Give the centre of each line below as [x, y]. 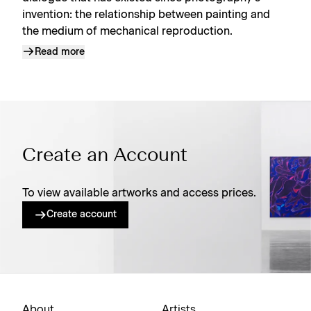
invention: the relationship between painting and [146, 14]
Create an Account [105, 157]
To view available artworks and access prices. [139, 193]
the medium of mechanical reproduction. [127, 31]
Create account [82, 215]
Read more [60, 52]
